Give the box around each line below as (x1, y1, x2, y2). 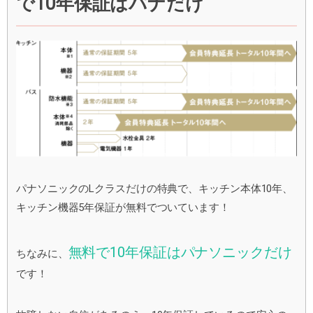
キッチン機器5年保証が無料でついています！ (16, 201, 230, 214)
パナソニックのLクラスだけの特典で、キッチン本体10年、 (16, 182, 293, 195)
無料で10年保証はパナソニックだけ (68, 243, 292, 261)
